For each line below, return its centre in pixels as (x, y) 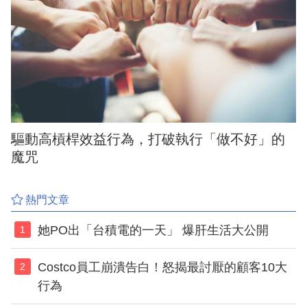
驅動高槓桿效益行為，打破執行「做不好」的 (148, 139)
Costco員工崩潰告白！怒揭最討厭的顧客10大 (162, 268)
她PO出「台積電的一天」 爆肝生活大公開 (153, 231)
